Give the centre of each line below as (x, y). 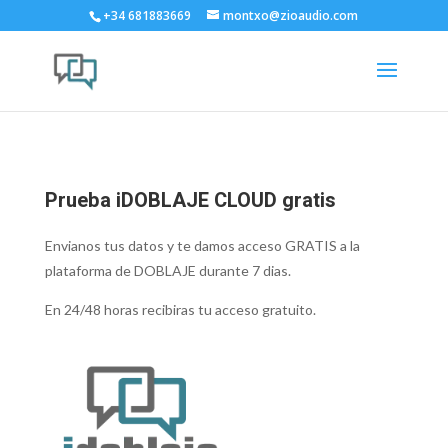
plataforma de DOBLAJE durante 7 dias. (167, 270)
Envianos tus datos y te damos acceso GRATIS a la (202, 245)
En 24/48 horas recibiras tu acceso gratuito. (180, 309)
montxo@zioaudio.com (291, 15)
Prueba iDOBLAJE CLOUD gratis (190, 200)
